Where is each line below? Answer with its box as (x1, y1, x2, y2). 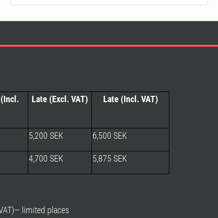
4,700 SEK (29, 153, 63, 163)
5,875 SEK (92, 153, 127, 163)
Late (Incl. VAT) (103, 93, 158, 104)
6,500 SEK (92, 130, 127, 141)
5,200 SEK (29, 130, 63, 141)
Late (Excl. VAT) (32, 93, 88, 104)
